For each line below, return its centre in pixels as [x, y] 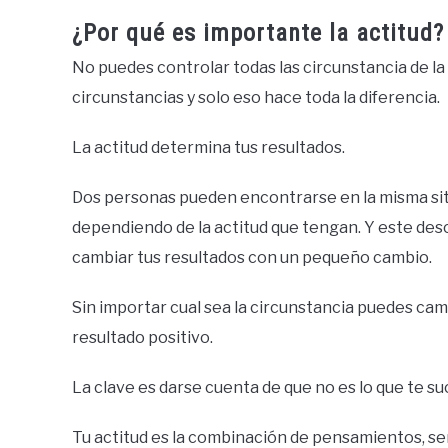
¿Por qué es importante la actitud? [258, 33]
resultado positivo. [142, 337]
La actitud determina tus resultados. [208, 147]
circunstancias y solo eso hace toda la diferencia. [256, 97]
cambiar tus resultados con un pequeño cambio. [252, 257]
